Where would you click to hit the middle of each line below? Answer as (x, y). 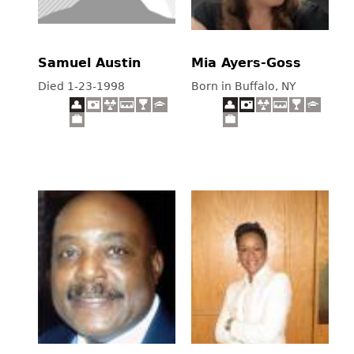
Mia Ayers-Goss (246, 62)
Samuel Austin (89, 62)
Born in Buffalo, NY (244, 86)
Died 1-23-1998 (81, 86)
